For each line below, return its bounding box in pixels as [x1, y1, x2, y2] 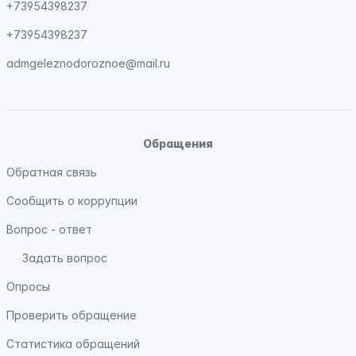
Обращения [143, 137, 213, 150]
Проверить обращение [6, 308, 137, 322]
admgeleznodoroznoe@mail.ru [6, 56, 170, 70]
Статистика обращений [6, 337, 140, 350]
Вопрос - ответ [6, 222, 92, 236]
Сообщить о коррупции [6, 194, 137, 207]
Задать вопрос [22, 251, 107, 265]
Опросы [6, 280, 50, 293]
